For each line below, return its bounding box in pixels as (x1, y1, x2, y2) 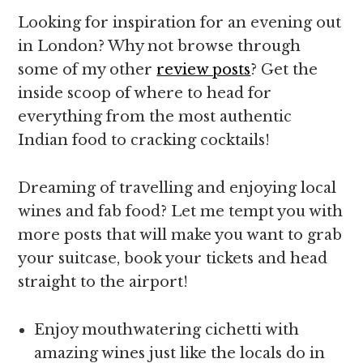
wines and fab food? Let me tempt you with (18, 203, 344, 220)
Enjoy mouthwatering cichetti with (34, 321, 300, 339)
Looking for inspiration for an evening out (18, 14, 342, 32)
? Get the (250, 61, 318, 79)
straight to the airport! (18, 273, 189, 291)
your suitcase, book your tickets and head (18, 250, 328, 267)
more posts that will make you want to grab (18, 226, 343, 244)
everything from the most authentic (18, 108, 293, 126)
